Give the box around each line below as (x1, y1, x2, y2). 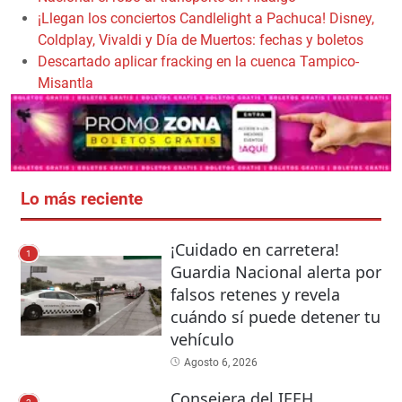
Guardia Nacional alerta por (170, 261, 381, 284)
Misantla (38, 74, 93, 92)
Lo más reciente (20, 189, 143, 210)
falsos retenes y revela (170, 284, 340, 306)
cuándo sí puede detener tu (170, 306, 380, 328)
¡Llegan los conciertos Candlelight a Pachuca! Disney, (38, 10, 374, 28)
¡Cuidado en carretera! (170, 239, 339, 261)
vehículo (170, 328, 234, 351)
